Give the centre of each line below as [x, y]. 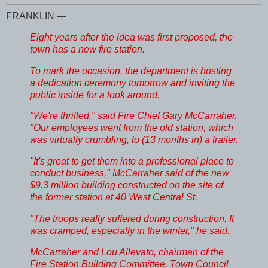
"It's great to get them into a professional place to [132, 162]
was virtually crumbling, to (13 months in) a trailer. [134, 140]
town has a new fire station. [87, 49]
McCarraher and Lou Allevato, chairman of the [127, 252]
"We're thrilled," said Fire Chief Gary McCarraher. [133, 116]
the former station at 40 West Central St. [114, 197]
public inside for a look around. [95, 95]
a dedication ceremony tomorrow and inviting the [133, 83]
